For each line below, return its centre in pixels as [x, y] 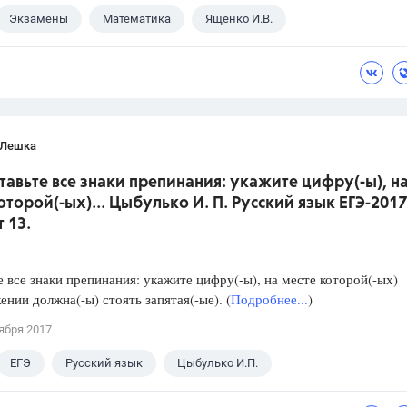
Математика [137, 19]
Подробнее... [269, 299]
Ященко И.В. [239, 19]
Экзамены [39, 19]
